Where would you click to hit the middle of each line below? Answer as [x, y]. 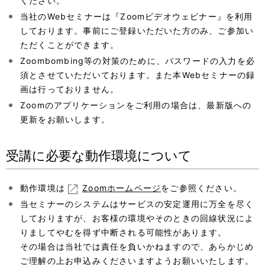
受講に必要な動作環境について [99, 156]
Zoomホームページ [122, 188]
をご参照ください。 [202, 188]
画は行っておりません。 [70, 89]
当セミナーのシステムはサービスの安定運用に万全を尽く [137, 204]
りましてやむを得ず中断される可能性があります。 [124, 232]
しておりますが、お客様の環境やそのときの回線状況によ [137, 218]
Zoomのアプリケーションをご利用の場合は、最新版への [136, 105]
